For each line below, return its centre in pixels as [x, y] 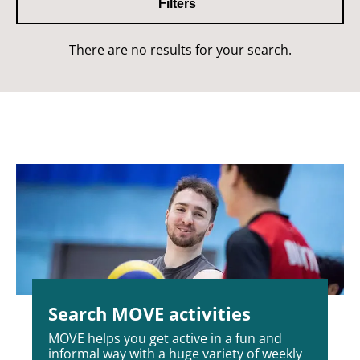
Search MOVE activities [149, 314]
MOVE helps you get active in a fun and [165, 339]
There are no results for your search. [180, 50]
